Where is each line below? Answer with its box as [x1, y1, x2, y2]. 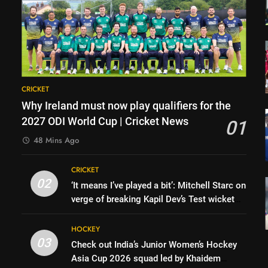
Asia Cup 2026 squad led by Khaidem [71, 252, 221, 264]
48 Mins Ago [33, 134, 80, 146]
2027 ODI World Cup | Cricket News [22, 115, 189, 127]
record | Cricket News [71, 207, 159, 218]
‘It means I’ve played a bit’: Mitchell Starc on [71, 179, 246, 191]
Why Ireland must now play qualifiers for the [22, 99, 232, 112]
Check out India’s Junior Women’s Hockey [71, 239, 237, 250]
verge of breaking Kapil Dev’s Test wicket [71, 193, 235, 205]
